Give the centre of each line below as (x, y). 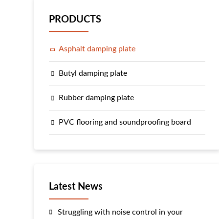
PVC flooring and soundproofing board (125, 122)
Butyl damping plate (93, 73)
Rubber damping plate (96, 98)
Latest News (76, 187)
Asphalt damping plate (97, 49)
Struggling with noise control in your (120, 212)
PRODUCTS (75, 20)
